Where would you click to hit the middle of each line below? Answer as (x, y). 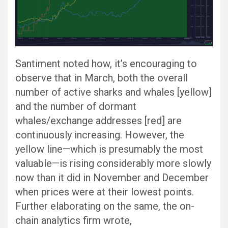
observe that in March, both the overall (102, 78)
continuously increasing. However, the (100, 135)
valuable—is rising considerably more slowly (113, 164)
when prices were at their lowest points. (105, 192)
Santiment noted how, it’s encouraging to (106, 64)
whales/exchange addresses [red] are (98, 121)
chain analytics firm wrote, (74, 221)
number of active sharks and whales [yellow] (113, 92)
